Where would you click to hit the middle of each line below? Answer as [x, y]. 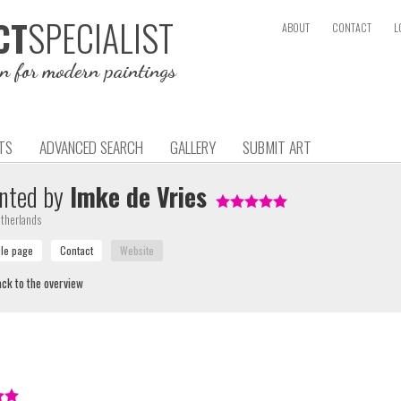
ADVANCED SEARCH [91, 147]
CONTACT [352, 27]
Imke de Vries [135, 196]
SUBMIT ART [277, 147]
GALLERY [193, 147]
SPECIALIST [101, 38]
